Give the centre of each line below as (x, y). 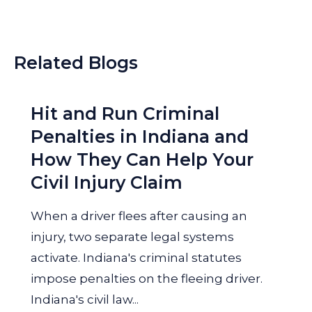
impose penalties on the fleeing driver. (147, 279)
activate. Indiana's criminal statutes (136, 258)
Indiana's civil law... (85, 299)
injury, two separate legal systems (132, 237)
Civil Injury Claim (107, 182)
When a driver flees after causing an (139, 216)
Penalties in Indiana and (140, 136)
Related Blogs (76, 63)
